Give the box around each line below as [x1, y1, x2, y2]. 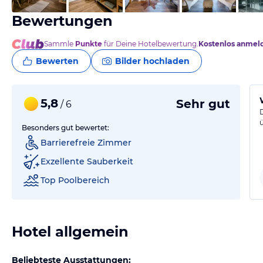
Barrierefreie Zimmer [41, 137, 131, 148]
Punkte [75, 39, 102, 48]
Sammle [44, 39, 75, 48]
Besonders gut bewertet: [22, 123, 109, 132]
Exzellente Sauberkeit [41, 156, 133, 167]
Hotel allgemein [12, 223, 129, 240]
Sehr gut [176, 97, 231, 111]
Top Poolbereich [41, 174, 110, 186]
